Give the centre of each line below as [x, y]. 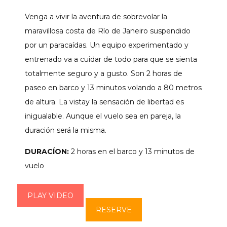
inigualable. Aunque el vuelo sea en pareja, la [103, 116]
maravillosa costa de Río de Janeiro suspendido [108, 31]
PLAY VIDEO [50, 196]
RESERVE [113, 210]
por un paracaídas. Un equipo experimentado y [107, 45]
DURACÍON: [47, 152]
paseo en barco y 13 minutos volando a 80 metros [113, 88]
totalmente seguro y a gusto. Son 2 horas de [104, 74]
